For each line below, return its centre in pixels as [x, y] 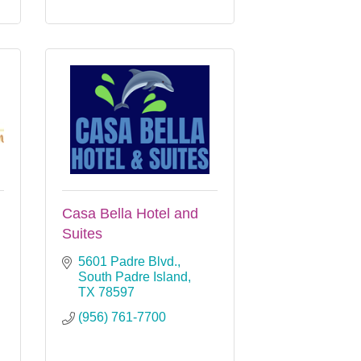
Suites [82, 233]
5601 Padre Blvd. [128, 261]
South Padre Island [133, 276]
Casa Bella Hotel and [130, 213]
